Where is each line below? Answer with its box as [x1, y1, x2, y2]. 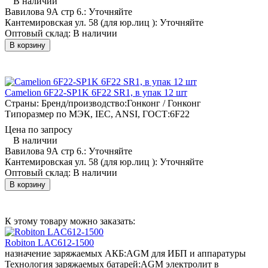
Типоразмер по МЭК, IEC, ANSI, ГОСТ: [5, 108, 170, 119]
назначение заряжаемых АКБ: [5, 248, 126, 258]
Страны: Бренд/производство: [5, 98, 127, 108]
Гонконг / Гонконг [127, 98, 201, 108]
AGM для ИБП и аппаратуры [126, 248, 246, 258]
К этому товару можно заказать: [5, 215, 135, 226]
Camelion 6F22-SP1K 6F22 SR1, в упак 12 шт [5, 87, 187, 98]
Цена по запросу [5, 124, 72, 135]
